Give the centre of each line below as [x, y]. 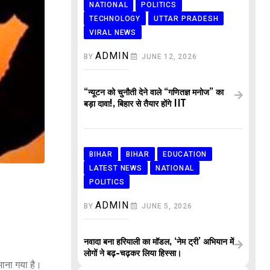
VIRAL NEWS [113, 32]
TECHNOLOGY [115, 18]
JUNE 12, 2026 [169, 56]
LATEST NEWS [116, 168]
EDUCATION [185, 154]
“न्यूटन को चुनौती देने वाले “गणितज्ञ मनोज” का [154, 93]
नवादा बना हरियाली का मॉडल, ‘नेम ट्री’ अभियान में [159, 242]
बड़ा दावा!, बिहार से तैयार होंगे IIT [135, 104]
